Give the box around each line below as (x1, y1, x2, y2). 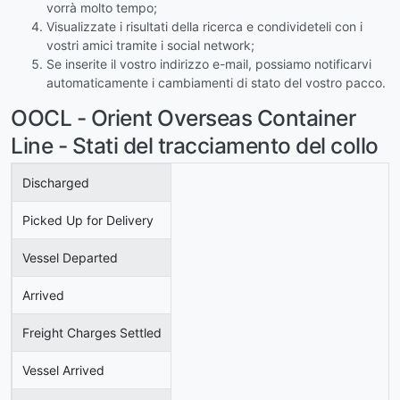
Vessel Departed (21, 250, 118, 266)
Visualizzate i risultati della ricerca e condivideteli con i (46, 18, 362, 34)
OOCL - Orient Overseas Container (11, 104, 356, 131)
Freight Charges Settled (21, 325, 162, 341)
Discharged (21, 175, 89, 191)
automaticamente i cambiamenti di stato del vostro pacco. (46, 74, 386, 90)
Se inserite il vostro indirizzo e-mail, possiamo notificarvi (46, 55, 371, 71)
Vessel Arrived (21, 362, 104, 379)
